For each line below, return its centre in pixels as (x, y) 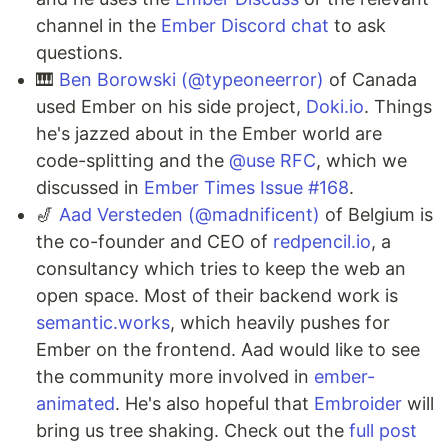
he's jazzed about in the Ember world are (209, 133)
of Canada (370, 79)
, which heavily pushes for (280, 322)
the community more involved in (175, 376)
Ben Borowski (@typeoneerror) (191, 79)
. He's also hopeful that (214, 403)
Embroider (358, 403)
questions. (79, 52)
